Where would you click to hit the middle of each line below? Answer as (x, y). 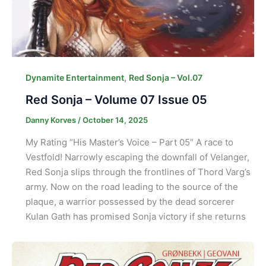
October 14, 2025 (115, 120)
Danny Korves (51, 120)
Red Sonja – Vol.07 (165, 78)
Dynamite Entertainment (75, 78)
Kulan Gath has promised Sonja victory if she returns (135, 216)
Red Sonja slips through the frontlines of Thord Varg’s (138, 172)
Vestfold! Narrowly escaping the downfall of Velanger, (137, 157)
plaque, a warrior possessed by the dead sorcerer (130, 201)
